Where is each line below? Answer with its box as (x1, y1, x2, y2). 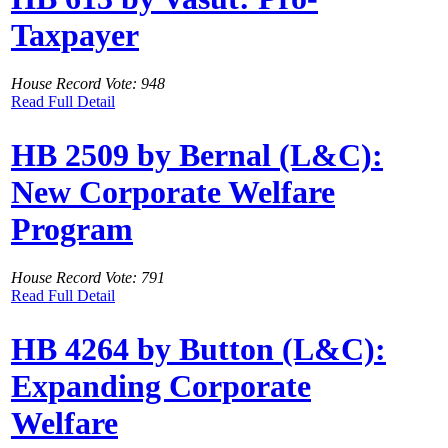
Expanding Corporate (11, 367, 311, 404)
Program (11, 210, 133, 247)
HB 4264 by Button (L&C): (11, 330, 386, 367)
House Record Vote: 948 (11, 75, 165, 93)
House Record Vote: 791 (11, 269, 165, 287)
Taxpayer (11, 16, 139, 53)
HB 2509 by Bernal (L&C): (11, 136, 383, 173)
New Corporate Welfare (11, 173, 335, 210)
